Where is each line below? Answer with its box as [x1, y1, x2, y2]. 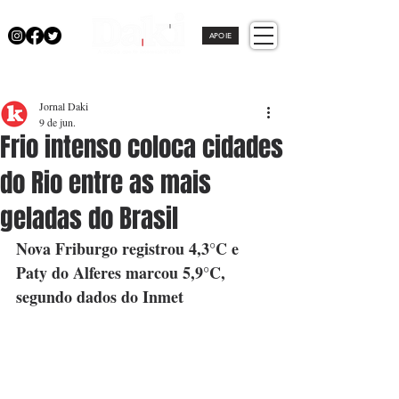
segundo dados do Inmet [16, 285, 183, 308]
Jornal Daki [39, 99, 88, 113]
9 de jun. [39, 115, 76, 129]
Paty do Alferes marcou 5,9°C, [16, 261, 230, 284]
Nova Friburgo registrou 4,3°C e [16, 237, 243, 260]
